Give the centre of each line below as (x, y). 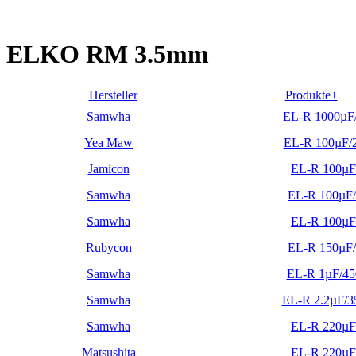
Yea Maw (108, 142)
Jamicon (108, 168)
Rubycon (108, 247)
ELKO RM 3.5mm (108, 54)
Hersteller (113, 95)
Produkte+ (311, 95)
